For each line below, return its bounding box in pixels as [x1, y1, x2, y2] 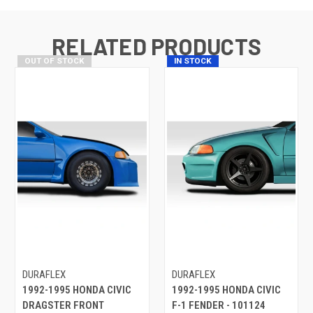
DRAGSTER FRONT [22, 298, 104, 312]
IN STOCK [173, 55, 212, 66]
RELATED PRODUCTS [52, 32, 261, 59]
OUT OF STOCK [24, 55, 85, 66]
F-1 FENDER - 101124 [171, 298, 265, 312]
